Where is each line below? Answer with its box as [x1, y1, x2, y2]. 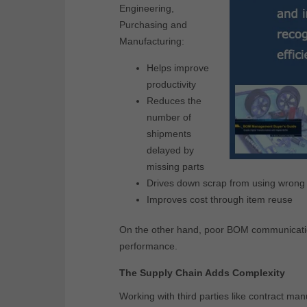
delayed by [147, 145, 194, 156]
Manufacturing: [119, 36, 184, 47]
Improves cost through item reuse [147, 194, 293, 206]
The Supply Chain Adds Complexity [119, 267, 285, 279]
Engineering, [119, 3, 174, 14]
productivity [147, 79, 196, 90]
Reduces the [147, 95, 201, 107]
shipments [147, 128, 191, 140]
